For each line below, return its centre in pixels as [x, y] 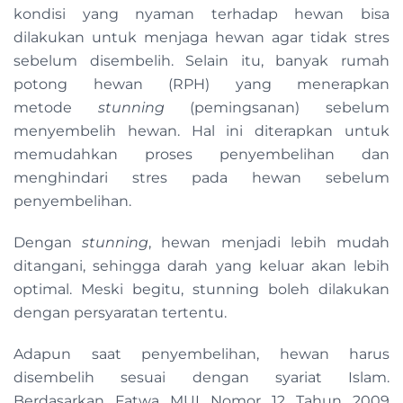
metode [56, 108]
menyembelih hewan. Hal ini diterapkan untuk [201, 131]
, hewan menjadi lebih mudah [269, 243]
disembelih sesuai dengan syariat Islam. [201, 378]
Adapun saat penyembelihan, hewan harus [201, 354]
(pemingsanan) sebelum [277, 108]
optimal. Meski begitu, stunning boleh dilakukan [201, 290]
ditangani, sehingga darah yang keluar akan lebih [201, 266]
